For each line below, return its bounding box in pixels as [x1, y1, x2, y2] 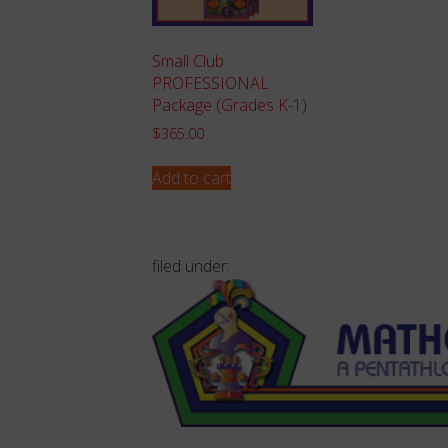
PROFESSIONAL [152, 71, 269, 94]
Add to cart [152, 167, 231, 190]
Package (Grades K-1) [152, 93, 307, 116]
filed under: [152, 255, 230, 278]
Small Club [152, 49, 224, 72]
